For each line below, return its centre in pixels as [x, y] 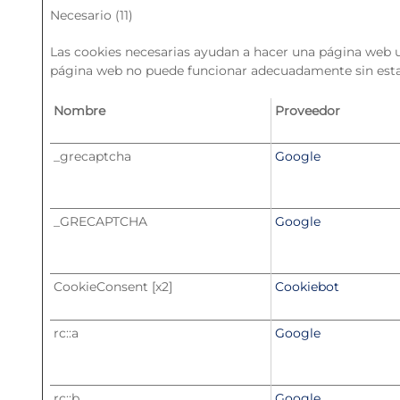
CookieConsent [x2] [113, 287]
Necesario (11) [92, 15]
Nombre [79, 111]
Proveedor [308, 111]
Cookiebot [307, 287]
